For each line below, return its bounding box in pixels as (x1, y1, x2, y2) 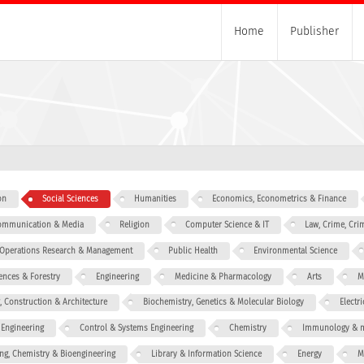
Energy (297, 349, 322, 360)
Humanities (134, 194, 176, 205)
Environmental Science (253, 245, 337, 256)
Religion (119, 219, 149, 230)
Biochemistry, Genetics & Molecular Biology (142, 297, 304, 308)
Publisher (290, 24, 339, 39)
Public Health (168, 245, 218, 256)
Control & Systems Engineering (79, 323, 193, 334)
